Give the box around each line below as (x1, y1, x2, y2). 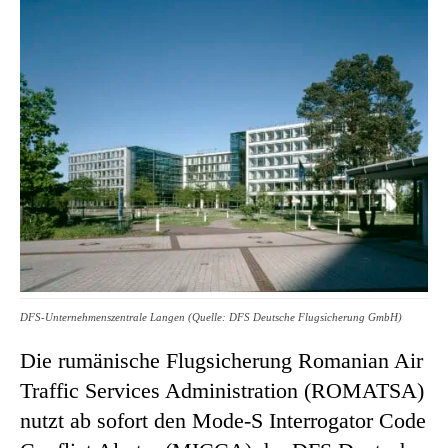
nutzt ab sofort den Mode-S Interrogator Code (20, 407, 426, 433)
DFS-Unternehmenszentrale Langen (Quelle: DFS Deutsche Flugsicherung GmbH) (20, 310, 402, 323)
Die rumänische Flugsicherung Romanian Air (20, 347, 423, 373)
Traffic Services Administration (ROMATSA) (20, 377, 424, 403)
